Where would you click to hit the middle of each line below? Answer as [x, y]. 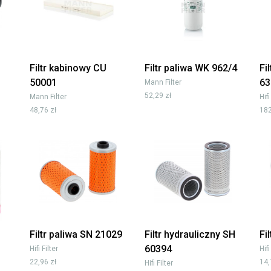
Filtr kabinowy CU [68, 68]
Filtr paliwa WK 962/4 [191, 68]
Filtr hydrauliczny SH [190, 235]
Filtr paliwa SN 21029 [76, 235]
